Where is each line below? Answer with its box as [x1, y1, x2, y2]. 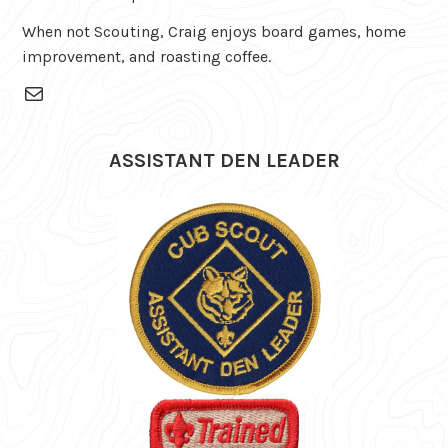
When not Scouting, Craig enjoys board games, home [22, 21, 407, 41]
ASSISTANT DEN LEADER [108, 148, 340, 172]
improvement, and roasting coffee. [22, 46, 272, 66]
